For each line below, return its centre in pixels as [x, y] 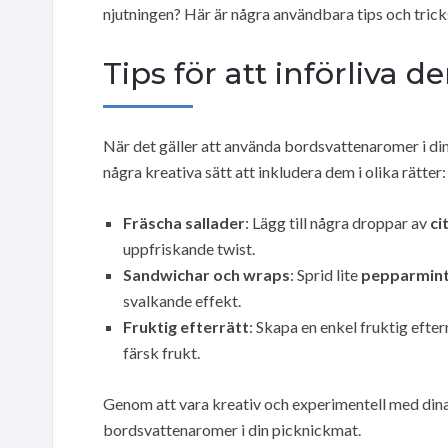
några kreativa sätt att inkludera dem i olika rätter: [274, 171]
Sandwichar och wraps [206, 274]
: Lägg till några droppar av [337, 222]
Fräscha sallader [184, 222]
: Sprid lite [325, 274]
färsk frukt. [161, 352]
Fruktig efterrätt [186, 326]
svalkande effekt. [182, 300]
